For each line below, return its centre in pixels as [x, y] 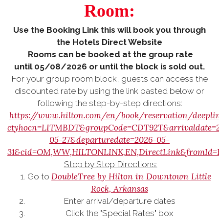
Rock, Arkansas [119, 189]
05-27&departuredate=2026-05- [109, 140]
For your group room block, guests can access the [109, 79]
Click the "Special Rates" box [119, 213]
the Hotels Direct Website [109, 42]
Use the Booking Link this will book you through [109, 30]
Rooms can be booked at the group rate [110, 54]
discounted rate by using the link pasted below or [109, 91]
